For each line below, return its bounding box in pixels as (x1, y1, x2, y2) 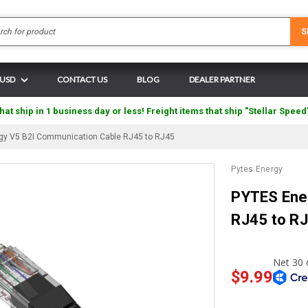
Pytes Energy (231, 164, 283, 174)
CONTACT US (57, 74, 107, 85)
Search (154, 18, 181, 28)
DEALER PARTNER (189, 74, 255, 85)
